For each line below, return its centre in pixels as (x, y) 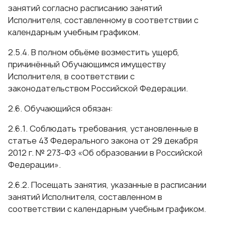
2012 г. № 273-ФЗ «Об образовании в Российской (105, 153)
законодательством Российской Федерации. (98, 88)
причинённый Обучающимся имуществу (87, 64)
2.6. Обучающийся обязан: (61, 108)
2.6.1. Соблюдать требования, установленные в (103, 129)
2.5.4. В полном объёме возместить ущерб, (94, 52)
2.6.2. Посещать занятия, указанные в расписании (107, 185)
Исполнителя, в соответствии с (71, 76)
